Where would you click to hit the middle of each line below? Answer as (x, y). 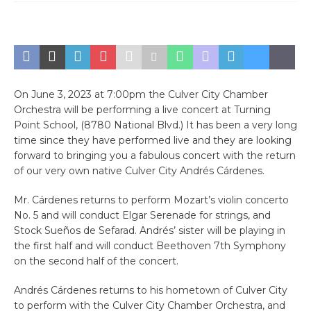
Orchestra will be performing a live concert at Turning (142, 110)
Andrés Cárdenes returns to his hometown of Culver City (151, 290)
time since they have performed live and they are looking (153, 140)
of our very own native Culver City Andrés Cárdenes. (139, 171)
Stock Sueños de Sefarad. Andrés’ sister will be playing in (150, 230)
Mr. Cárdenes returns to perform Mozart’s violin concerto (151, 200)
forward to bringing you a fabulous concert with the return (155, 155)
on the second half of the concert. (96, 261)
